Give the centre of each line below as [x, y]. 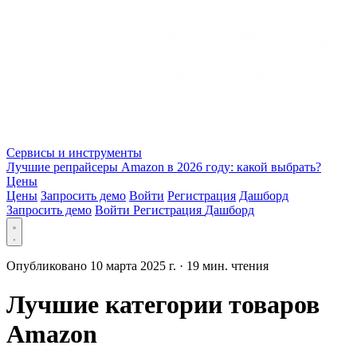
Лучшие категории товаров [163, 305]
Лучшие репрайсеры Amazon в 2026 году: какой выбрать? [164, 167]
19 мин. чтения [228, 266]
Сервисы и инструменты [74, 153]
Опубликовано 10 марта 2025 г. [93, 266]
